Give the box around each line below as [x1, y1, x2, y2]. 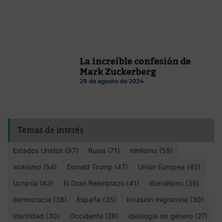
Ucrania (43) [13, 178, 54, 187]
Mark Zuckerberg [79, 63, 156, 81]
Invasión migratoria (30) [126, 195, 204, 204]
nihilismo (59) [130, 146, 173, 155]
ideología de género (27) [128, 211, 208, 220]
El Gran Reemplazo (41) [63, 178, 139, 187]
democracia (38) [13, 195, 67, 204]
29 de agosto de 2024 [79, 77, 144, 85]
